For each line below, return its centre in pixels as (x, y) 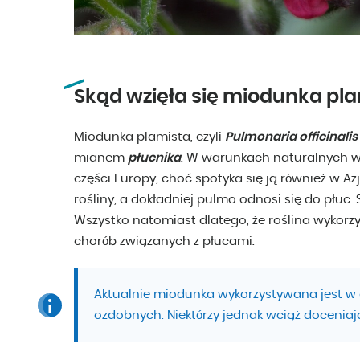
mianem (101, 158)
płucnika (154, 158)
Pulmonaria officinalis (291, 137)
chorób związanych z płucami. (164, 242)
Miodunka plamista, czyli (149, 137)
